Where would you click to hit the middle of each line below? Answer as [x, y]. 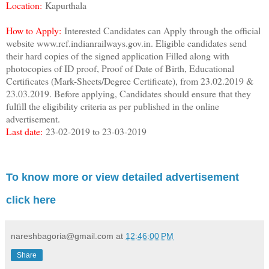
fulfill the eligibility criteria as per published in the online [113, 106]
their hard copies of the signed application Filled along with [118, 56]
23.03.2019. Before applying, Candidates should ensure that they [128, 94]
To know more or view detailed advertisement [122, 177]
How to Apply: [35, 31]
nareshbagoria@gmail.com [62, 236]
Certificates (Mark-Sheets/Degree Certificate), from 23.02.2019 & [130, 81]
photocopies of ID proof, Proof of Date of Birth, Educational [120, 68]
